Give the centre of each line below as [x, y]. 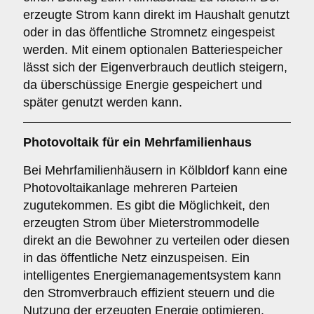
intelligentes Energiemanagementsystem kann [152, 275]
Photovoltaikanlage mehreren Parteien [130, 188]
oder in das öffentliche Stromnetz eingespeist [149, 32]
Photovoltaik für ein [84, 142]
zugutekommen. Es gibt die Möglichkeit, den [146, 205]
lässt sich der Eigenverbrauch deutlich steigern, [155, 67]
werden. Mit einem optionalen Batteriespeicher [153, 50]
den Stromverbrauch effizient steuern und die [149, 293]
